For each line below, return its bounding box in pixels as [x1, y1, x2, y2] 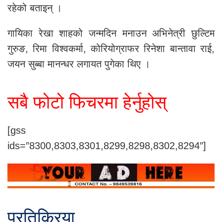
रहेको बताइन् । [7, 2, 62, 13]
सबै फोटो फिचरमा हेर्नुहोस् [7, 92, 166, 112]
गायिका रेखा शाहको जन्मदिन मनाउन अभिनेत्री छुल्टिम [7, 27, 215, 39]
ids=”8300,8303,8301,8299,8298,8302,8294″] [7, 140, 206, 151]
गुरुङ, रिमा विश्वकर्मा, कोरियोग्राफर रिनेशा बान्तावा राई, [7, 43, 215, 54]
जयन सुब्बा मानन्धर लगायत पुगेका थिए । [7, 58, 150, 69]
